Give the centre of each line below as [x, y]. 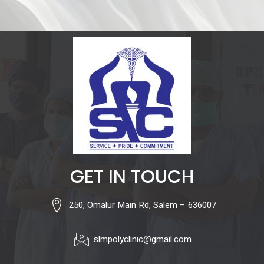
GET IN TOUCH [132, 176]
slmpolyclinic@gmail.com [143, 240]
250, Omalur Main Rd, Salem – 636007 [143, 205]
